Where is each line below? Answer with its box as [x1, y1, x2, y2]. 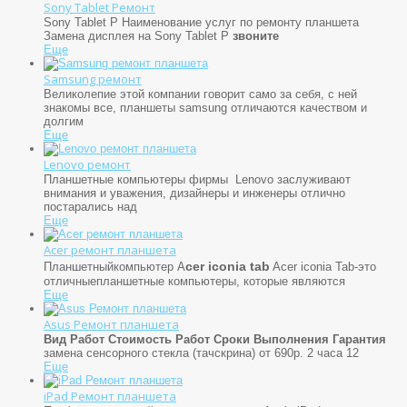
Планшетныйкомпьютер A [44, 259, 185, 273]
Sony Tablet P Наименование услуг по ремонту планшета [44, 15, 359, 29]
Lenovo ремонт [44, 155, 131, 173]
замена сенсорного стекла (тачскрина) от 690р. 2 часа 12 [44, 345, 359, 360]
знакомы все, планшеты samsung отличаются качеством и [44, 100, 367, 114]
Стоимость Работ [108, 332, 210, 346]
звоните [233, 28, 279, 43]
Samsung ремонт [44, 70, 142, 87]
